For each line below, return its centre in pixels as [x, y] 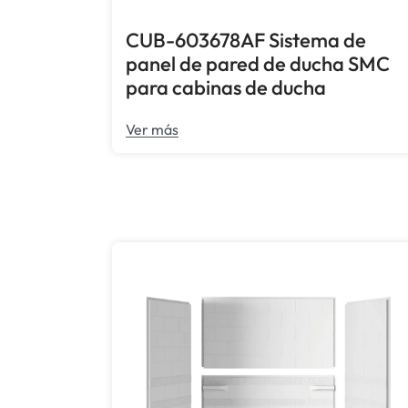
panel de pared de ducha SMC [258, 64]
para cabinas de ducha [226, 88]
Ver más [153, 130]
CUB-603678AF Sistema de [246, 41]
